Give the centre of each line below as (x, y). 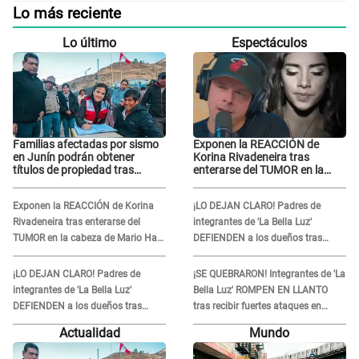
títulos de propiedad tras (73, 170)
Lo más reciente (67, 13)
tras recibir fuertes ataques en (257, 307)
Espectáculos (270, 42)
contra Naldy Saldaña (240, 339)
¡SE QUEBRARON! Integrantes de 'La (269, 274)
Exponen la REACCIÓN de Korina (83, 206)
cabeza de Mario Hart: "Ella (259, 183)
